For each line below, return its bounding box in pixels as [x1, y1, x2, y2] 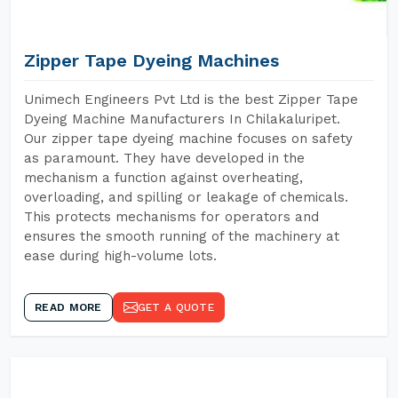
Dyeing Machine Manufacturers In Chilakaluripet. [24, 111, 340, 127]
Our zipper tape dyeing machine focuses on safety [24, 131, 353, 147]
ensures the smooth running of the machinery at [24, 228, 339, 244]
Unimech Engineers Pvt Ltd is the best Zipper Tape [24, 92, 358, 107]
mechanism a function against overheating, [24, 170, 303, 186]
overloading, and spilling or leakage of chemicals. [24, 189, 348, 205]
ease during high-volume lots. [24, 248, 217, 264]
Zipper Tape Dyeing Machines [24, 50, 279, 71]
